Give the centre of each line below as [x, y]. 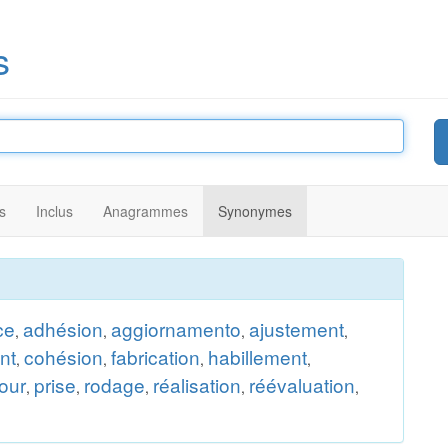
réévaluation [302, 384]
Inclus [54, 211]
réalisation [197, 384]
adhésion [63, 328]
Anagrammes [145, 211]
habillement [257, 356]
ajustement [296, 328]
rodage [114, 384]
